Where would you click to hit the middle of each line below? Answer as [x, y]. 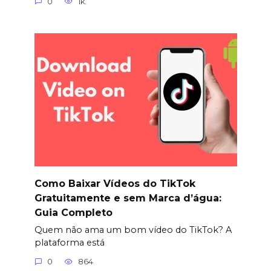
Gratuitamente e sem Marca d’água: [128, 198]
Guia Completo [73, 212]
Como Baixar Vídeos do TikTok [115, 183]
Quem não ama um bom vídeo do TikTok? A [133, 230]
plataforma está [69, 242]
